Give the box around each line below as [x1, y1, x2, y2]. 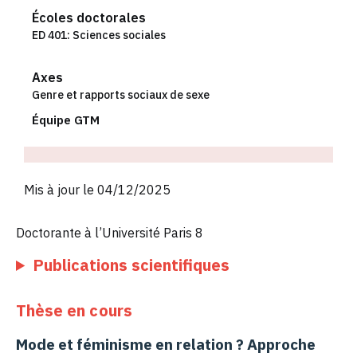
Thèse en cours [16, 300, 132, 322]
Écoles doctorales [32, 9, 146, 25]
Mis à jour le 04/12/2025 [24, 181, 171, 198]
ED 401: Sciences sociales [32, 27, 166, 42]
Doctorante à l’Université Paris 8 [16, 224, 203, 241]
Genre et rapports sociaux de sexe [32, 87, 210, 102]
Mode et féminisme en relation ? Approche [16, 335, 316, 355]
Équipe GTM [32, 112, 100, 127]
